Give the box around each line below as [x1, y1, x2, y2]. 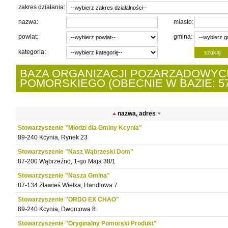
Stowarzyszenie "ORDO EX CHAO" [18, 196, 119, 203]
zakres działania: [18, 4, 65, 11]
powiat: [18, 33, 38, 40]
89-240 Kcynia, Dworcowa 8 [18, 206, 96, 213]
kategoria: [18, 48, 46, 55]
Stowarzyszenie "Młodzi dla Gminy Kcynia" [18, 124, 142, 131]
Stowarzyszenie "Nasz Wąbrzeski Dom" [18, 148, 133, 155]
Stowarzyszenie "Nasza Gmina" [18, 172, 110, 179]
